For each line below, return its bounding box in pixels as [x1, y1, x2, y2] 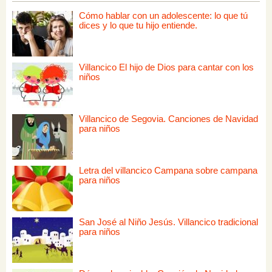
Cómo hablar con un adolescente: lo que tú [79, 10, 248, 21]
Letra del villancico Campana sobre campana [79, 165, 257, 175]
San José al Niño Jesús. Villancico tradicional [79, 216, 258, 227]
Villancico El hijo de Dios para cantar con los [79, 61, 254, 72]
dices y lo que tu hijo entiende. [79, 19, 197, 30]
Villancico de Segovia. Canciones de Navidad [79, 113, 258, 124]
